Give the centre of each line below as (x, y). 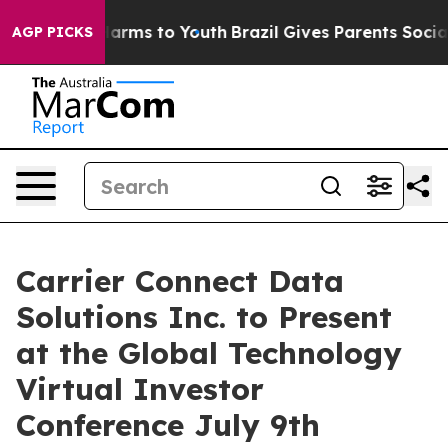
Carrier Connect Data (180, 281)
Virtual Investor (140, 389)
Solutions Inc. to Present (204, 317)
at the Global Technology (209, 353)
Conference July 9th (168, 425)
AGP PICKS (52, 32)
